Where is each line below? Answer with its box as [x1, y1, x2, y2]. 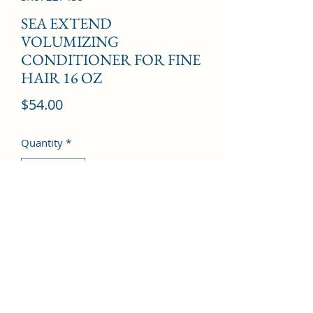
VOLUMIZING [21, 31, 119, 52]
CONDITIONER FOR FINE [21, 49, 201, 70]
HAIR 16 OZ [21, 67, 102, 88]
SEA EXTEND [21, 13, 112, 34]
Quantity [21, 135, 63, 150]
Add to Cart [85, 208, 139, 222]
